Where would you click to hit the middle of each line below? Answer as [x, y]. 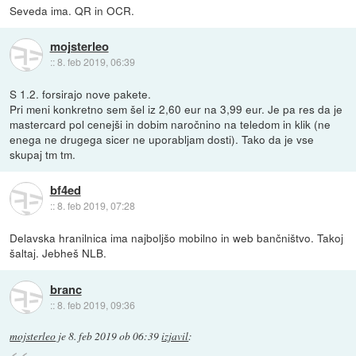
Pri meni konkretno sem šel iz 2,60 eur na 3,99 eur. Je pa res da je [176, 109]
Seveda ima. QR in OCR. [72, 11]
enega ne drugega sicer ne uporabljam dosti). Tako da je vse [162, 139]
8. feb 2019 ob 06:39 [114, 337]
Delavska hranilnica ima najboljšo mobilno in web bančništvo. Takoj [177, 238]
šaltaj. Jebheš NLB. [58, 253]
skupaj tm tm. [43, 155]
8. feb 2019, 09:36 [96, 304]
